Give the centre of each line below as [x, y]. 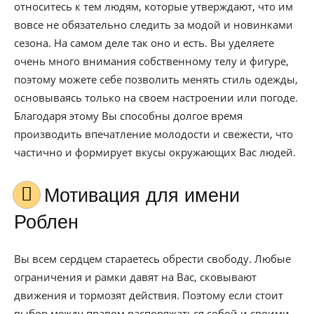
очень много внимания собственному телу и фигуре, [151, 61]
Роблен [46, 222]
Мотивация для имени [52, 196]
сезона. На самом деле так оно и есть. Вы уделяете [144, 43]
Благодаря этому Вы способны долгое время [128, 116]
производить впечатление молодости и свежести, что [153, 134]
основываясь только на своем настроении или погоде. [156, 97]
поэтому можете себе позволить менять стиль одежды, [156, 79]
